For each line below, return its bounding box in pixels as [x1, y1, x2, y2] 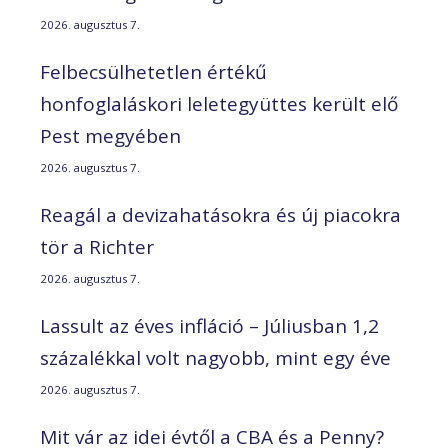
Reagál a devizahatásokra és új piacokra [40, 201, 401, 228]
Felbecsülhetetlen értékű [40, 58, 267, 85]
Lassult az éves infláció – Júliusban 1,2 [40, 312, 379, 339]
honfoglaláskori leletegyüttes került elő [40, 90, 398, 117]
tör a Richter [40, 233, 154, 260]
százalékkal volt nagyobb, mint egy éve [40, 344, 391, 371]
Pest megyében [40, 122, 181, 149]
